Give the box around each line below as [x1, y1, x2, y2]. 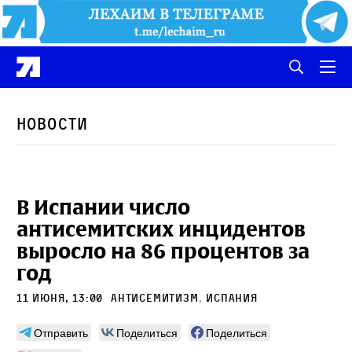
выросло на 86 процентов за [16, 237, 310, 265]
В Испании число [16, 193, 190, 221]
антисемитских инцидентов [16, 215, 306, 243]
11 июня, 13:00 [16, 290, 107, 304]
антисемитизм [111, 290, 199, 304]
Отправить [34, 324, 88, 340]
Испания [206, 290, 258, 304]
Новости [16, 114, 88, 134]
